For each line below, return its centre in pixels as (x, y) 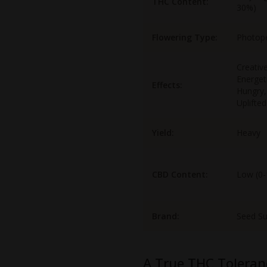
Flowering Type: (185, 38)
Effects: (167, 85)
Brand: (166, 216)
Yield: (163, 133)
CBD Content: (180, 175)
